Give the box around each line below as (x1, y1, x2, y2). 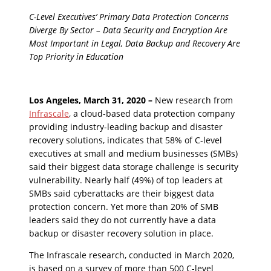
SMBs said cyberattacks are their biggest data (29, 188, 214, 199)
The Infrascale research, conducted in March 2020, (29, 249, 234, 261)
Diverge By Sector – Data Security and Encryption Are (29, 24, 227, 36)
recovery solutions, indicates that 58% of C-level (29, 134, 222, 146)
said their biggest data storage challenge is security (29, 161, 238, 172)
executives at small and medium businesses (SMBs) (29, 148, 238, 159)
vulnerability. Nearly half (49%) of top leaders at (29, 174, 223, 186)
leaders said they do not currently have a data (29, 214, 216, 226)
